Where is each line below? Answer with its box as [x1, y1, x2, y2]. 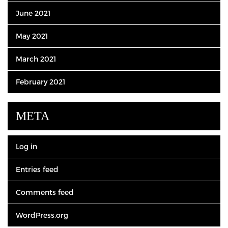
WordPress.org [16, 211, 68, 219]
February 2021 [16, 77, 65, 86]
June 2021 [16, 9, 50, 17]
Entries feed [16, 165, 59, 174]
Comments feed [16, 188, 74, 196]
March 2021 [16, 54, 56, 63]
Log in [16, 142, 37, 151]
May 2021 [16, 32, 48, 40]
